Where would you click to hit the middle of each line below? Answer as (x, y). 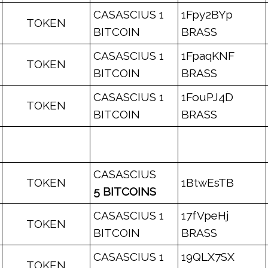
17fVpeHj (205, 215)
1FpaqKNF (208, 56)
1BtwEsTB (208, 182)
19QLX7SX (208, 257)
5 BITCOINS (125, 191)
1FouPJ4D (207, 97)
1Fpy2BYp (207, 14)
